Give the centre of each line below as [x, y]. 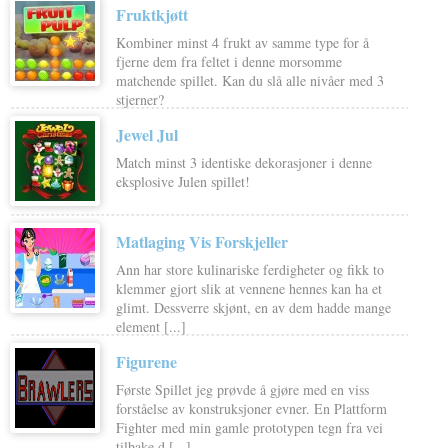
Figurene [146, 361]
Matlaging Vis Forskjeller [201, 241]
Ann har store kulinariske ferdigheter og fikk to [249, 269]
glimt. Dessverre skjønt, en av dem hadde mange [253, 307]
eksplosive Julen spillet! [182, 181]
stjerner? [139, 99]
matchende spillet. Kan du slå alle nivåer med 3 [249, 80]
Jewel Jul [146, 134]
